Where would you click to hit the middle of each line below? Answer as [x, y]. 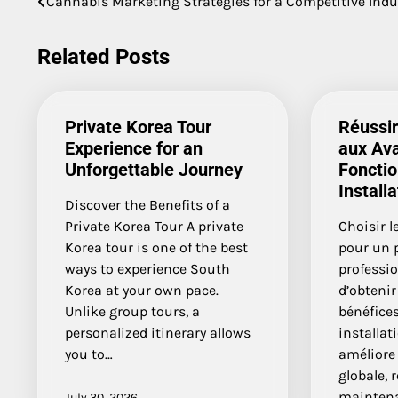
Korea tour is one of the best [156, 247]
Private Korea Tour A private [154, 226]
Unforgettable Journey [154, 169]
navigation [86, 27]
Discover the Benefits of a [147, 204]
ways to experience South [147, 268]
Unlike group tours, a [132, 311]
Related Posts [103, 56]
